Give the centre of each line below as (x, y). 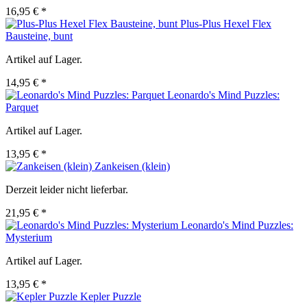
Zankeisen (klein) (132, 167)
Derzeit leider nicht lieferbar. (67, 190)
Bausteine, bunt (39, 36)
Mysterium (29, 238)
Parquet (22, 108)
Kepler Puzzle (111, 297)
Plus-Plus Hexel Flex (226, 24)
